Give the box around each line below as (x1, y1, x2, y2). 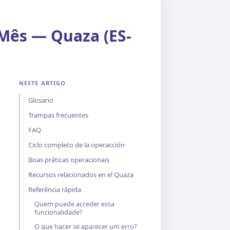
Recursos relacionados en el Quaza (28, 170, 133, 179)
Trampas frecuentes (28, 110, 88, 120)
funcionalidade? (34, 208, 82, 217)
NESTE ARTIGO (19, 79, 66, 87)
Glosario (28, 95, 53, 105)
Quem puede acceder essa (34, 200, 114, 208)
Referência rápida (28, 185, 81, 194)
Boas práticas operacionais (28, 155, 109, 164)
